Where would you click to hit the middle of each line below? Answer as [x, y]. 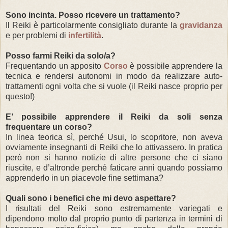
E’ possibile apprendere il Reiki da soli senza [114, 117]
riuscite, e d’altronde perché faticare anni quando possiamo [114, 167]
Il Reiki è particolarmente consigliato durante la [93, 25]
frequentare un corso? [49, 127]
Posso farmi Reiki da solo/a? [61, 55]
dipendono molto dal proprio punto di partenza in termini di [114, 218]
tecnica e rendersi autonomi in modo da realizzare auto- [114, 76]
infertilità [85, 35]
